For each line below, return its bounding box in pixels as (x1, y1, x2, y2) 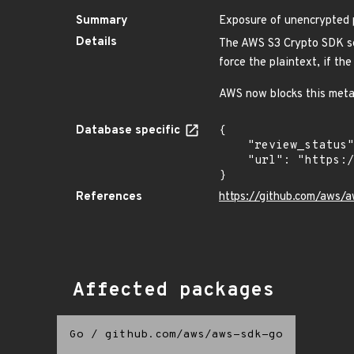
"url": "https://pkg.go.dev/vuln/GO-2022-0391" (219, 153, 247, 168)
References (76, 190, 142, 205)
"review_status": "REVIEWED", (219, 138, 247, 153)
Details (76, 35, 117, 50)
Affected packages (73, 279, 274, 303)
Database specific (76, 123, 183, 138)
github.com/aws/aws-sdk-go (105, 328, 283, 341)
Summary (76, 13, 128, 28)
